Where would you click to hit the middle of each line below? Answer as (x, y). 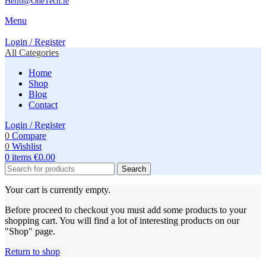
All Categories (32, 53)
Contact (43, 105)
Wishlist (27, 147)
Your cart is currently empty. (58, 190)
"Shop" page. (30, 232)
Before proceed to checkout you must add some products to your (126, 210)
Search (134, 169)
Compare (29, 136)
